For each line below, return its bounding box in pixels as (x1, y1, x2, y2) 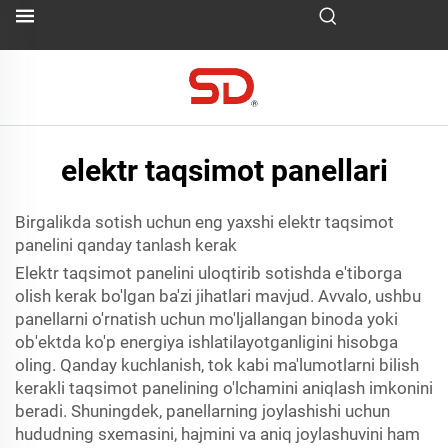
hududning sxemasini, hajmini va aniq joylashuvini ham (15, 424, 420, 444)
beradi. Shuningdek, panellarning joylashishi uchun (15, 401, 390, 421)
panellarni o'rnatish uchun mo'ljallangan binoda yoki (15, 309, 398, 329)
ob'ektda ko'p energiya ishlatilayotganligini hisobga (15, 332, 398, 352)
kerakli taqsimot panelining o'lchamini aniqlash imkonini (15, 378, 433, 398)
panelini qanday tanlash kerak (15, 235, 237, 255)
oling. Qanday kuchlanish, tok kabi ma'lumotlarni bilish (15, 355, 419, 375)
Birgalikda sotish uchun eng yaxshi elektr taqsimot (15, 212, 394, 232)
